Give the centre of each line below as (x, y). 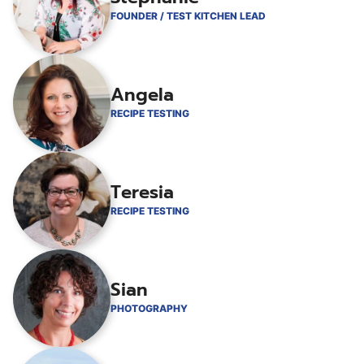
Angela (142, 95)
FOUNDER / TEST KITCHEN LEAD (188, 16)
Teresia (142, 193)
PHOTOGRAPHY (149, 309)
